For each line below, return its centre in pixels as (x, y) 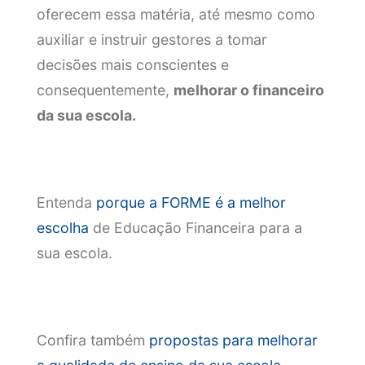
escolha (62, 227)
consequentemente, (105, 90)
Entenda (66, 202)
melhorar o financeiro (248, 90)
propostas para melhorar (233, 340)
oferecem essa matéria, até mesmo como (176, 14)
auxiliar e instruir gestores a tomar (152, 39)
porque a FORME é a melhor (191, 202)
